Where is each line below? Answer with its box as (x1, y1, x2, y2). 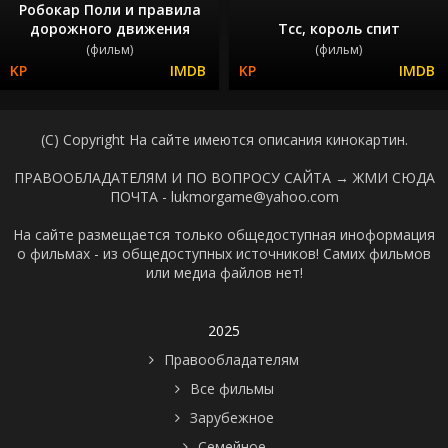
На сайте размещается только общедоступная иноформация (13, 224, 435, 244)
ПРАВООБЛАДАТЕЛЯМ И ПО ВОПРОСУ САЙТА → (13, 167, 353, 187)
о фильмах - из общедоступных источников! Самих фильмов (17, 243, 431, 263)
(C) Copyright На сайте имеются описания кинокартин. (40, 129, 408, 149)
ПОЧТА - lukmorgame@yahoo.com (109, 186, 339, 206)
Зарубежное (189, 407, 274, 427)
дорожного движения (29, 18, 190, 38)
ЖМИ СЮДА (352, 167, 435, 187)
